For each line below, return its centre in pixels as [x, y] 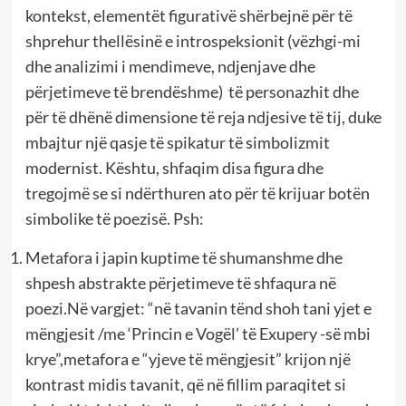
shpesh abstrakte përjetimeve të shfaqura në [180, 282]
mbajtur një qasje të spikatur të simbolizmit [177, 142]
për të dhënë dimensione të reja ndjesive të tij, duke [203, 116]
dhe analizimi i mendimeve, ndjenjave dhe [170, 66]
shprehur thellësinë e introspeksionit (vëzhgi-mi [193, 40]
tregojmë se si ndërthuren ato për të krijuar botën [197, 193]
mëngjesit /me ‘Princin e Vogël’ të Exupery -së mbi [198, 333]
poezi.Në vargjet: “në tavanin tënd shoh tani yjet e [198, 308]
